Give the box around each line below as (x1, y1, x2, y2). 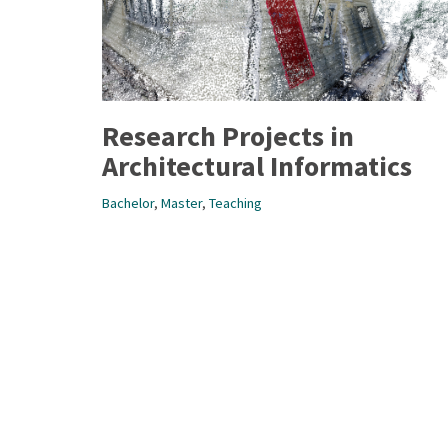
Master (161, 194, 202, 213)
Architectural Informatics (102, 148, 412, 185)
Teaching (209, 194, 262, 213)
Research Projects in (102, 118, 354, 155)
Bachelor (102, 194, 154, 213)
